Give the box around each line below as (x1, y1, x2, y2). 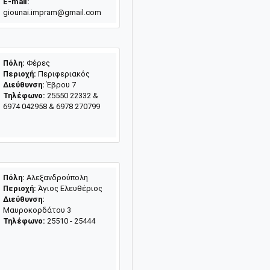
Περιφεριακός (36, 69, 90, 78)
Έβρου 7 (44, 80, 76, 89)
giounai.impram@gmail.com (2, 7, 101, 17)
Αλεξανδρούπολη (24, 172, 88, 182)
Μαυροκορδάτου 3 (2, 205, 71, 215)
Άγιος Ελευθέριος (36, 183, 102, 193)
